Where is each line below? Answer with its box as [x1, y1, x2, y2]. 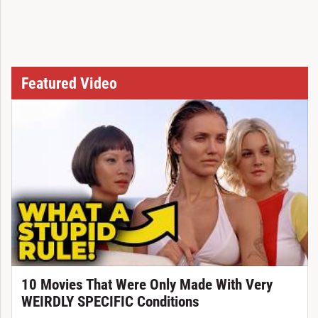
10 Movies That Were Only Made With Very [21, 276, 273, 294]
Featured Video [21, 73, 117, 92]
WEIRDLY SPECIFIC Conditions [21, 293, 199, 311]
